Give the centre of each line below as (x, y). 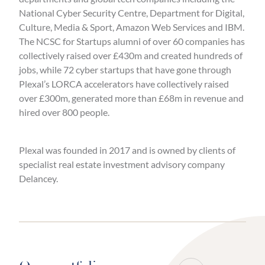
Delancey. (38, 178)
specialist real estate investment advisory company (122, 164)
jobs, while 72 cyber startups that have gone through (125, 70)
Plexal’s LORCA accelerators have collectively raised (124, 84)
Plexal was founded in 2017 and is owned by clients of (127, 150)
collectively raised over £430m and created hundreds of (131, 55)
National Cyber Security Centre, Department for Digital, (132, 13)
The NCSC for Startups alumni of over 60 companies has (132, 41)
